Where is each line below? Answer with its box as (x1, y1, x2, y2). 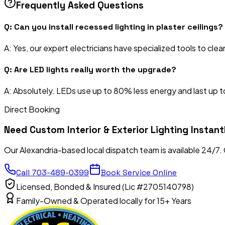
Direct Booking (4, 103, 60, 115)
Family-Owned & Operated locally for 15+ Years (16, 195, 191, 206)
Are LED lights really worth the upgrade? (14, 64, 176, 75)
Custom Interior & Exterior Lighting (30, 124, 188, 136)
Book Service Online (101, 167, 177, 178)
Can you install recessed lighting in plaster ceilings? (14, 22, 223, 33)
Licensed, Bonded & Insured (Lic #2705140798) (16, 181, 194, 192)
